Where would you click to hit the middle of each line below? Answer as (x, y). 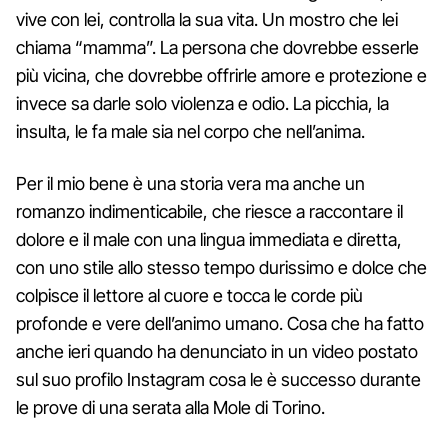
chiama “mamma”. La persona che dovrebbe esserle (217, 47)
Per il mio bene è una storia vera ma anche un (190, 183)
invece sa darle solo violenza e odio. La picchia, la (202, 103)
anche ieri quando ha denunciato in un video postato (217, 351)
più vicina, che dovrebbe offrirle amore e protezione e (221, 75)
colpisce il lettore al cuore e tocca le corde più (189, 295)
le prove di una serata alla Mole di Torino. (170, 407)
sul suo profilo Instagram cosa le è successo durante (218, 379)
